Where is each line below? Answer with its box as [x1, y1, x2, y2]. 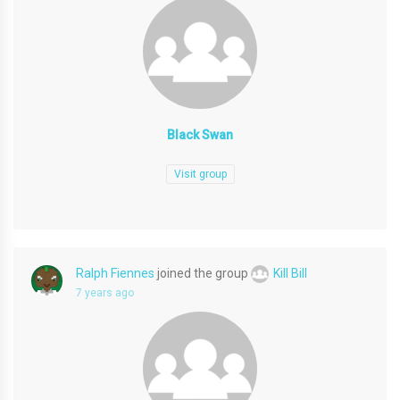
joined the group [154, 266, 251, 280]
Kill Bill [273, 266, 307, 280]
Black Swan [167, 128, 233, 142]
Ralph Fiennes [76, 266, 154, 280]
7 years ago [76, 287, 134, 299]
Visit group [173, 168, 227, 180]
